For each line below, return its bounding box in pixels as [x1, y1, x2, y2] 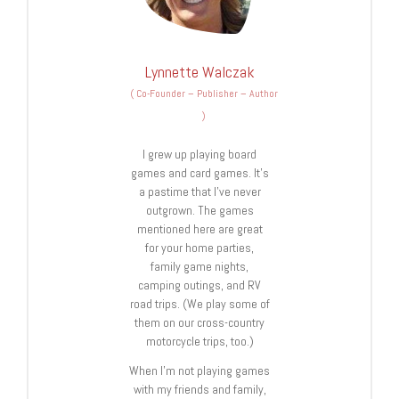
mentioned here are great [136, 220, 263, 237]
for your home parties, [145, 239, 254, 256]
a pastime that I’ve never [138, 183, 261, 199]
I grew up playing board [142, 145, 256, 162]
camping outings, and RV [138, 276, 261, 293]
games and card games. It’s [130, 164, 269, 181]
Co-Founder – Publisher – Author [134, 85, 278, 101]
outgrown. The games [145, 201, 254, 218]
